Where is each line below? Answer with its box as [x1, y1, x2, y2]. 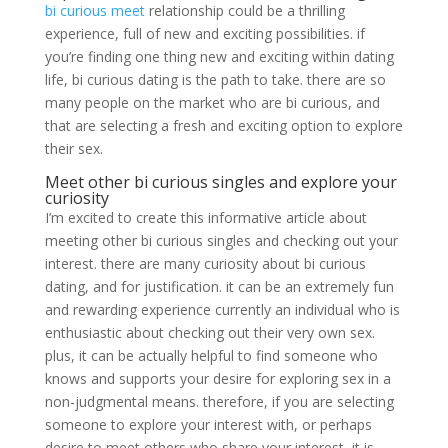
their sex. [44, 138, 103, 158]
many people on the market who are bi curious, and [44, 92, 380, 112]
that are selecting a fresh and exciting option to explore [44, 115, 403, 135]
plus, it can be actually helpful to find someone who [44, 345, 378, 365]
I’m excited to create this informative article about [44, 207, 367, 227]
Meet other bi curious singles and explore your [44, 170, 397, 193]
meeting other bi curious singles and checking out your [44, 230, 398, 250]
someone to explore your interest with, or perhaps [44, 414, 372, 434]
